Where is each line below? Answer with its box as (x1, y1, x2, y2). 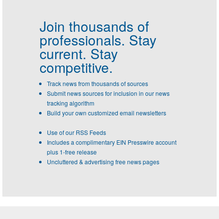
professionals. (40, 29, 125, 49)
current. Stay (40, 43, 118, 63)
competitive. (40, 57, 113, 77)
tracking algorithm (47, 98, 94, 107)
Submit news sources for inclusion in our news (47, 88, 170, 97)
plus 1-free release (47, 147, 97, 156)
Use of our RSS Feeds (47, 128, 106, 136)
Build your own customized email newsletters (47, 108, 166, 117)
